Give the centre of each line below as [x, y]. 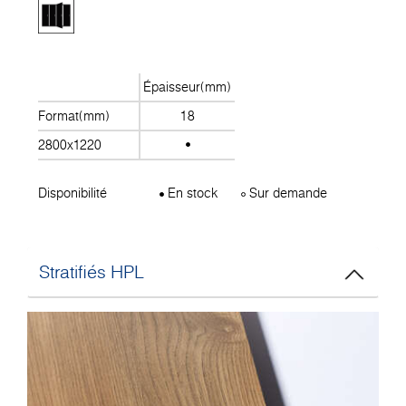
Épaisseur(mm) [188, 87]
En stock [191, 193]
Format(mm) [74, 116]
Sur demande [287, 193]
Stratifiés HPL [92, 272]
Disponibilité [72, 193]
